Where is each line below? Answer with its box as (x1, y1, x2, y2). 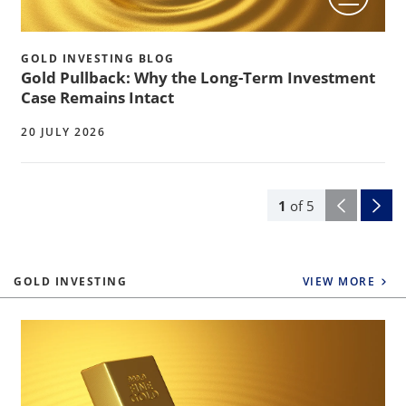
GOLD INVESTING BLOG (21, 51, 175, 67)
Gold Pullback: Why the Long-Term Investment (21, 67, 375, 89)
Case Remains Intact (21, 87, 174, 109)
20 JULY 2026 (21, 124, 105, 140)
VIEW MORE (302, 274, 376, 290)
